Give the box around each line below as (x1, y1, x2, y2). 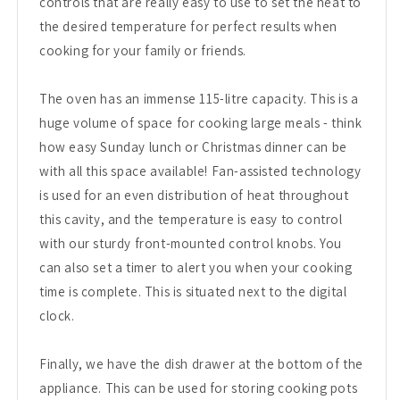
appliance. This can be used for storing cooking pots (39, 379, 358, 396)
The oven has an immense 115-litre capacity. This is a (39, 89, 359, 107)
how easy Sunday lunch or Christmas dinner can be (39, 137, 347, 155)
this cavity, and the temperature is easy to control (39, 210, 343, 228)
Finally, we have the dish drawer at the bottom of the (39, 354, 363, 372)
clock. (39, 306, 75, 324)
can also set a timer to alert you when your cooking (39, 258, 353, 276)
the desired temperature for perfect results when (39, 17, 337, 35)
